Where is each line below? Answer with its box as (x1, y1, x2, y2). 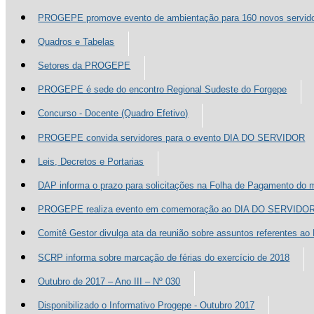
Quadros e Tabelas (38, 36, 115, 47)
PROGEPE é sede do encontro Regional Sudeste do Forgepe (38, 84, 287, 95)
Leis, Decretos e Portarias (38, 156, 144, 167)
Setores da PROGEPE (38, 60, 131, 71)
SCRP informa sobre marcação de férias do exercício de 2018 (38, 252, 290, 263)
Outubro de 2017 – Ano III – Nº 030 (38, 275, 181, 287)
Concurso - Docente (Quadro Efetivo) (38, 108, 189, 119)
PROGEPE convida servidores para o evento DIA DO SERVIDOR (38, 132, 306, 143)
